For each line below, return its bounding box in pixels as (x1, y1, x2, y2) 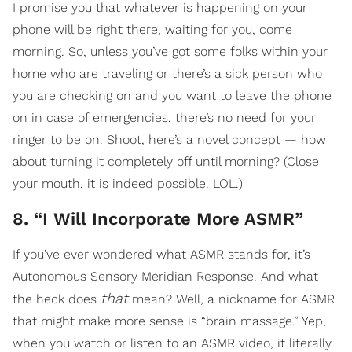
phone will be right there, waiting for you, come (13, 21, 292, 37)
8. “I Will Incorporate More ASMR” (13, 208, 303, 229)
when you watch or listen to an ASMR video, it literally (13, 335, 332, 350)
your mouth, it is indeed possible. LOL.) (13, 175, 243, 191)
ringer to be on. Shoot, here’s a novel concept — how (13, 131, 326, 147)
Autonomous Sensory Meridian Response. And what (13, 268, 318, 284)
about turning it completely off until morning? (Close (13, 153, 319, 169)
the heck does (13, 291, 101, 306)
